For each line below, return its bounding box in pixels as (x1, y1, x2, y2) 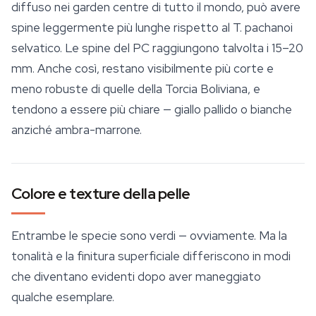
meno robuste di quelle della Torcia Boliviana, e (11, 81, 260, 97)
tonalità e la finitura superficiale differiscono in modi (11, 248, 291, 265)
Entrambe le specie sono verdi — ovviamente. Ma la (11, 228, 287, 244)
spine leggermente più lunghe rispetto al (11, 20, 233, 36)
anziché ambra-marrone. (11, 122, 142, 138)
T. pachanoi (233, 20, 293, 36)
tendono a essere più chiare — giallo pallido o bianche (11, 102, 292, 118)
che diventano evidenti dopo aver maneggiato (11, 269, 261, 285)
